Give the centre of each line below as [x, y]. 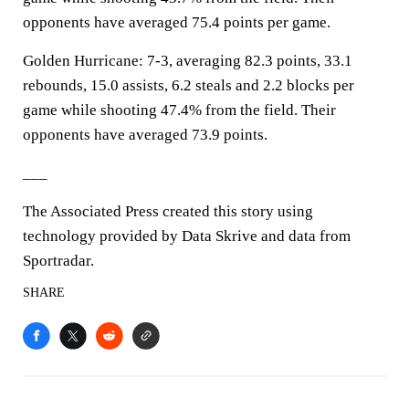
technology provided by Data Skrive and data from [187, 236]
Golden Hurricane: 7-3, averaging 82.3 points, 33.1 [188, 61]
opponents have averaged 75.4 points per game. [177, 22]
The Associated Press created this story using [168, 211]
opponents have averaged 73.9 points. [145, 135]
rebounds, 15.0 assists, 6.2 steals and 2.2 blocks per [189, 85]
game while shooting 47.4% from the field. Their [179, 110]
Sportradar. [58, 261]
